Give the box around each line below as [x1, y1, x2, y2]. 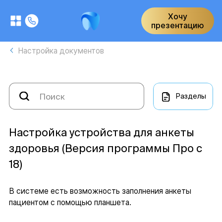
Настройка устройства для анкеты [8, 126, 194, 139]
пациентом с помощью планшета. [8, 198, 131, 208]
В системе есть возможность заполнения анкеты [8, 186, 191, 196]
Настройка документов [18, 46, 105, 55]
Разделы [175, 92, 206, 101]
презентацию [151, 20, 204, 30]
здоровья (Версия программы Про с [8, 142, 202, 155]
